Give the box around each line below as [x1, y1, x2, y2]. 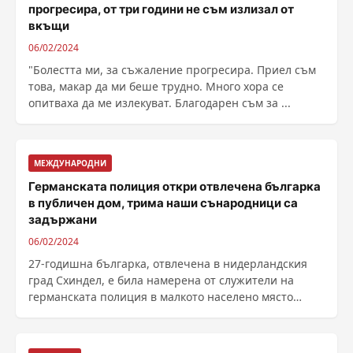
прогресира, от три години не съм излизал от [28, 2, 294, 17]
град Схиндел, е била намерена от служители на [28, 273, 294, 288]
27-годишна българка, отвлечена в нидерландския [28, 256, 307, 271]
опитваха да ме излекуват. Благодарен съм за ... [28, 95, 291, 110]
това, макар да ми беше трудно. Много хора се [28, 79, 284, 94]
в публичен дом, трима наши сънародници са [28, 195, 298, 210]
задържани [28, 212, 97, 227]
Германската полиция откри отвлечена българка [28, 179, 321, 194]
